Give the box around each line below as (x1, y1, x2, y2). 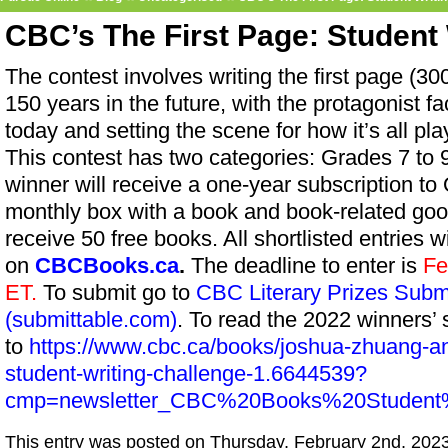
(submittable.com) (5, 307, 177, 332)
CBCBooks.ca (35, 253, 179, 278)
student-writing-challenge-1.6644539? (5, 361, 367, 386)
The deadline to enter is (185, 253, 423, 278)
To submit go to (37, 280, 196, 305)
